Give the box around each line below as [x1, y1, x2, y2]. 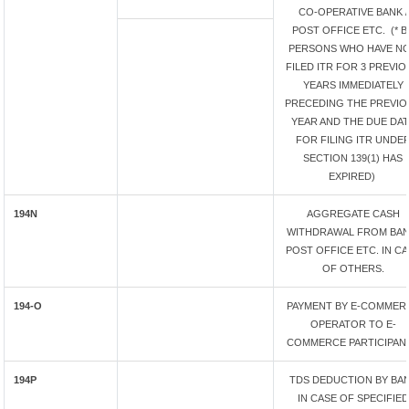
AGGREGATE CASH [306, 208, 400, 219]
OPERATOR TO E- [309, 319, 396, 330]
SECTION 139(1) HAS [303, 152, 403, 163]
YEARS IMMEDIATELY [302, 79, 404, 90]
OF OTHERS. [321, 263, 384, 274]
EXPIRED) [328, 171, 378, 182]
